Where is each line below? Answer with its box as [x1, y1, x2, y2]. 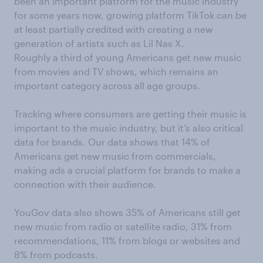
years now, [56, 9, 104, 21]
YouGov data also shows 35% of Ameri [14, 207, 185, 218]
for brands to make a [149, 164, 241, 176]
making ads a [14, 164, 75, 176]
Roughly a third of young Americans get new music [14, 52, 241, 63]
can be [214, 9, 247, 21]
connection [14, 178, 68, 190]
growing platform [106, 9, 187, 21]
